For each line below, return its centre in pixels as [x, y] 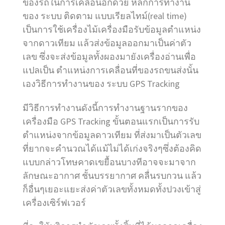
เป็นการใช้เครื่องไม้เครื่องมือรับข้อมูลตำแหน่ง [112, 29]
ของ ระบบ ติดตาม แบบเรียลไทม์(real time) [105, 16]
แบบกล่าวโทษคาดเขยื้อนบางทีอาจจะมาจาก [109, 162]
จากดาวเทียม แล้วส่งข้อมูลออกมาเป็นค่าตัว [107, 43]
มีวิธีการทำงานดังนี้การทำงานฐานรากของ [105, 107]
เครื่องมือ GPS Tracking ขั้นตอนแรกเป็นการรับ [111, 121]
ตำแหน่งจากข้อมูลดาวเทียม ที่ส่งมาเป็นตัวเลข [112, 135]
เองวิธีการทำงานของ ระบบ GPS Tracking [101, 83]
